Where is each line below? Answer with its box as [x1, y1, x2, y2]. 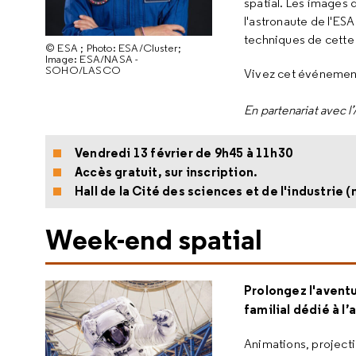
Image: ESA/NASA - [45, 52, 139, 66]
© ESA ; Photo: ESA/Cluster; [45, 41, 182, 55]
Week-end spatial [45, 221, 269, 257]
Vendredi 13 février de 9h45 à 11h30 [75, 145, 292, 161]
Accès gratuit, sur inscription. [75, 164, 261, 180]
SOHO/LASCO [45, 63, 121, 77]
